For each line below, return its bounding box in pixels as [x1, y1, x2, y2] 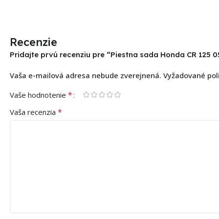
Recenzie [10, 35, 57, 49]
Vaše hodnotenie [10, 89, 68, 100]
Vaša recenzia [10, 107, 58, 117]
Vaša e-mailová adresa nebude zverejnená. [10, 70, 161, 80]
